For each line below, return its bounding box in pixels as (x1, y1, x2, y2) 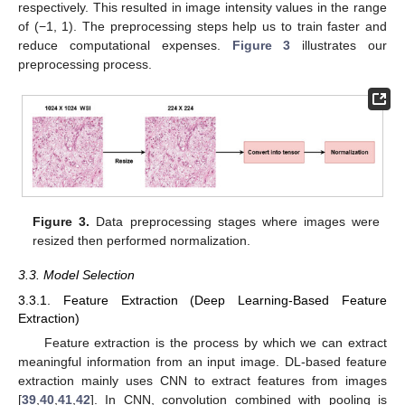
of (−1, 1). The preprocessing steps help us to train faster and (18, 19, 387, 34)
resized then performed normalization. (33, 232, 251, 248)
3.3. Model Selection (18, 268, 135, 283)
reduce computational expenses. (18, 38, 232, 53)
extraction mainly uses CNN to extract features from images (18, 373, 387, 389)
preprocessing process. (18, 57, 152, 72)
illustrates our (290, 38, 388, 53)
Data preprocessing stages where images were (89, 213, 380, 229)
